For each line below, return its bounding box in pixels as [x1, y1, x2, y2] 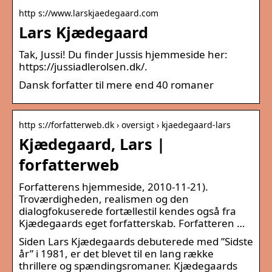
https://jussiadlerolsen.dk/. [19, 59, 148, 73]
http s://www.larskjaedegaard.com [19, 7, 158, 19]
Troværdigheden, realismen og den [19, 191, 189, 206]
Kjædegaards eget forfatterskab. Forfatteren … [19, 216, 245, 230]
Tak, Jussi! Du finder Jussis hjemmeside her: [19, 47, 228, 61]
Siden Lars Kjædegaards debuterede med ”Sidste [19, 234, 253, 248]
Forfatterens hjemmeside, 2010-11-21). [19, 179, 208, 194]
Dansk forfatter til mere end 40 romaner [19, 77, 214, 92]
